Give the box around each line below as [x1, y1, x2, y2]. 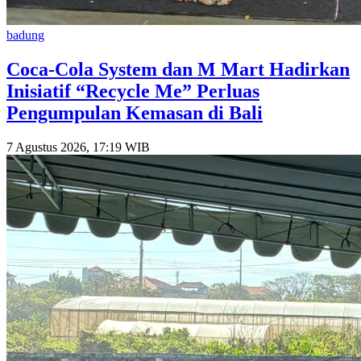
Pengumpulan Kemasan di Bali [6, 102, 263, 123]
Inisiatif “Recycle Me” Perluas [6, 80, 259, 102]
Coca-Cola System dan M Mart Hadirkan [6, 58, 350, 80]
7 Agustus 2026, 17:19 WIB [6, 139, 150, 154]
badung [6, 27, 44, 42]
